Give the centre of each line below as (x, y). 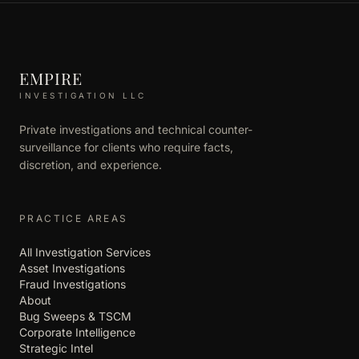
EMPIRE (51, 78)
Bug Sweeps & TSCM (75, 316)
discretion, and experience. (91, 164)
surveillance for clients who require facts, (126, 147)
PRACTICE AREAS (74, 218)
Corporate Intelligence (77, 332)
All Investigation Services (85, 252)
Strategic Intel (56, 348)
